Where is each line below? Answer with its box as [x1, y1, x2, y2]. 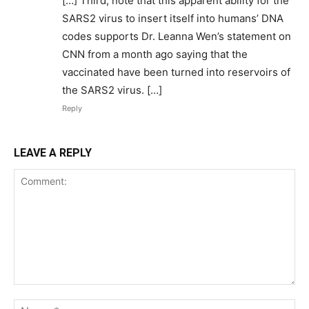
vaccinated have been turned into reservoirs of [62, 66, 290, 79]
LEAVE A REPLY [14, 146, 92, 160]
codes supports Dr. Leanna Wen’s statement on [62, 30, 291, 43]
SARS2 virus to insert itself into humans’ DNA [62, 12, 283, 26]
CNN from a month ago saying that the [62, 48, 248, 61]
